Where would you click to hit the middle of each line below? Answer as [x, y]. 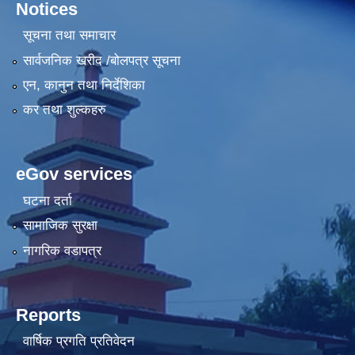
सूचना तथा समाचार [69, 36]
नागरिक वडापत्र [62, 250]
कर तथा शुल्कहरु [64, 110]
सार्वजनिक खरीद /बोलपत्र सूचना [101, 60]
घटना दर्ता [47, 200]
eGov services [74, 174]
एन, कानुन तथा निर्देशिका [84, 86]
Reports [48, 315]
